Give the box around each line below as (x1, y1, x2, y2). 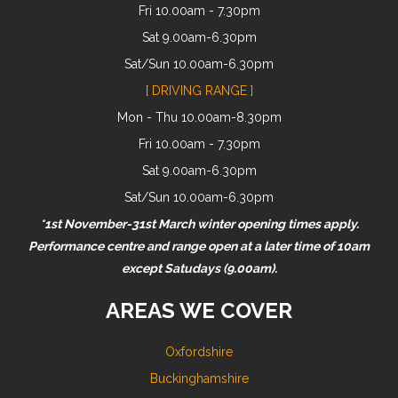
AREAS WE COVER (106, 297, 292, 323)
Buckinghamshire (149, 370, 249, 386)
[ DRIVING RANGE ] (145, 83, 253, 98)
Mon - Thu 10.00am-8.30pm (116, 109, 282, 124)
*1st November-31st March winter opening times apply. (39, 216, 359, 231)
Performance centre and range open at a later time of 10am (28, 238, 370, 253)
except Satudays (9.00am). (121, 260, 277, 275)
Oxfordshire (165, 344, 233, 359)
